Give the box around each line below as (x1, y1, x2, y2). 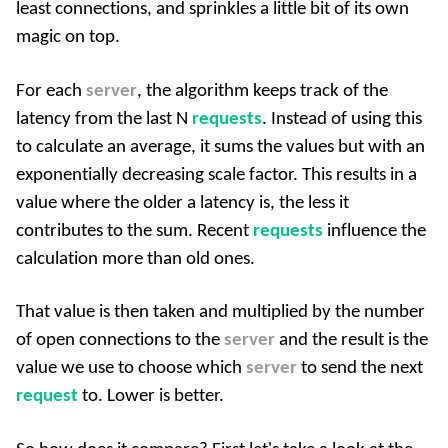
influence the (323, 221, 426, 241)
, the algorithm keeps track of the (137, 81, 388, 101)
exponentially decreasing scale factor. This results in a (16, 165, 417, 185)
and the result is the (275, 331, 428, 351)
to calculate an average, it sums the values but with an (16, 137, 425, 157)
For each (16, 81, 86, 101)
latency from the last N (16, 109, 192, 129)
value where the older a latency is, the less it (16, 193, 349, 213)
